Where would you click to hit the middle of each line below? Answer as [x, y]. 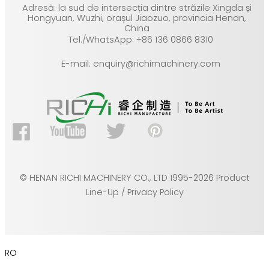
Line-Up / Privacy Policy [134, 192]
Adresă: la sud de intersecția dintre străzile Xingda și [137, 8]
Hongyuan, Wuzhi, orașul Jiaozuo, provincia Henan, [137, 18]
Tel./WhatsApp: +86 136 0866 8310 [141, 39]
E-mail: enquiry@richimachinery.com [141, 63]
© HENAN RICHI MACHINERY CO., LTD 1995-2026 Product [134, 178]
